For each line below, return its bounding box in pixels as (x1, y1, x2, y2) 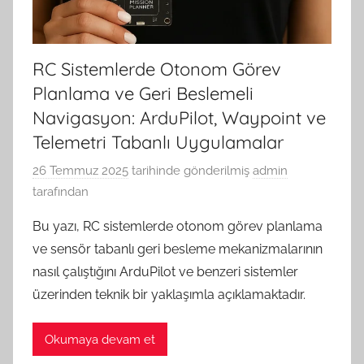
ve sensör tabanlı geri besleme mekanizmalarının (32, 241, 323, 258)
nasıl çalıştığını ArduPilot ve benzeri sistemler (32, 264, 298, 280)
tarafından (32, 184, 89, 200)
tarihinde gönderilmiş (128, 163, 249, 179)
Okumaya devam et (45, 331, 155, 347)
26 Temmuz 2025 (32, 163, 128, 179)
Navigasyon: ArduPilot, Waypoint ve (32, 106, 326, 129)
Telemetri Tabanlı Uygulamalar (32, 130, 284, 154)
